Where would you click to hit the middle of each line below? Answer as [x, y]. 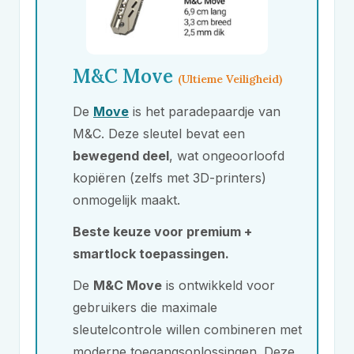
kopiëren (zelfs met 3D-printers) [169, 178]
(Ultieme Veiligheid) [230, 79]
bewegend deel [121, 156]
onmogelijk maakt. [126, 200]
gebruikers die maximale [145, 307]
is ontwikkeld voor [218, 285]
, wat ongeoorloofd [227, 156]
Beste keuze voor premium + [162, 232]
